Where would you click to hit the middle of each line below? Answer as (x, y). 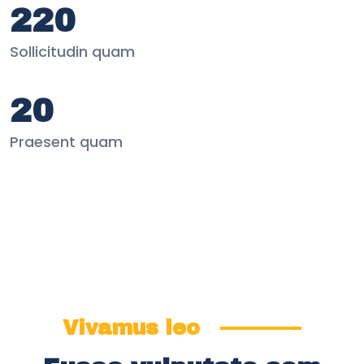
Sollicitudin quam (72, 51)
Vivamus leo (131, 327)
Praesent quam (66, 141)
